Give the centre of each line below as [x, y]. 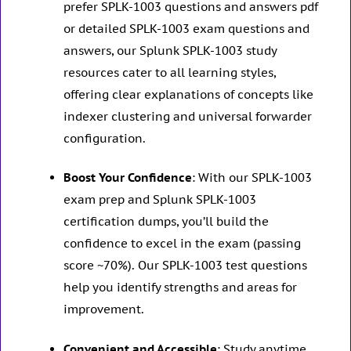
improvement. [104, 309]
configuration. [105, 138]
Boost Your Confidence [128, 178]
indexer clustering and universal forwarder [188, 116]
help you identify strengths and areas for [180, 288]
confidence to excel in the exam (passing [182, 244]
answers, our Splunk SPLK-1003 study [170, 50]
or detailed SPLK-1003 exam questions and [186, 28]
